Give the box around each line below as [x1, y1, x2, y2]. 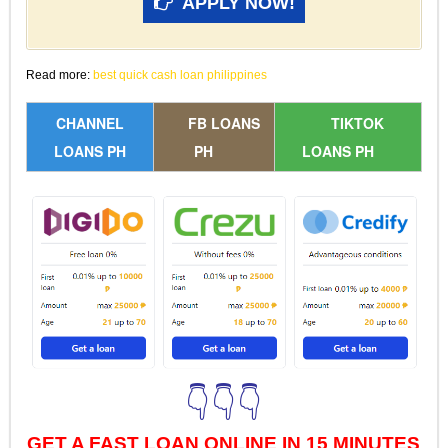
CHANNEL [55, 113, 124, 134]
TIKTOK [331, 113, 385, 134]
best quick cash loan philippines [92, 68, 267, 83]
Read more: [25, 68, 93, 83]
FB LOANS [187, 113, 260, 134]
